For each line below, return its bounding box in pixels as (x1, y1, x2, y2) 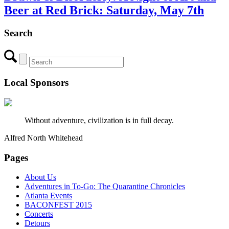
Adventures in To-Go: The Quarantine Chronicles (25, 182, 185, 191)
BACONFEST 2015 (25, 200, 92, 210)
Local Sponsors (4, 77, 68, 88)
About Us (25, 173, 56, 182)
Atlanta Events (25, 191, 72, 200)
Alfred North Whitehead (4, 133, 83, 142)
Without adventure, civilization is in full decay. (25, 116, 174, 125)
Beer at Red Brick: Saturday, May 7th (4, 3, 204, 17)
